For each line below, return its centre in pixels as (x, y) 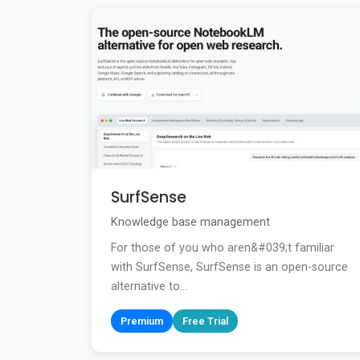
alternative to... (149, 286)
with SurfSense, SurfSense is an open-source (229, 267)
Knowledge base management (190, 222)
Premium (142, 321)
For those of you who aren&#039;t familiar (223, 247)
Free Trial (205, 321)
